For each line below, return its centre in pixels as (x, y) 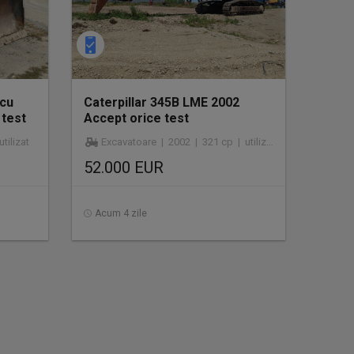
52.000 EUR (124, 168)
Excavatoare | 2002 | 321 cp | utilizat (184, 142)
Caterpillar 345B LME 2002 (162, 102)
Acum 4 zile (121, 213)
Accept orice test (136, 118)
